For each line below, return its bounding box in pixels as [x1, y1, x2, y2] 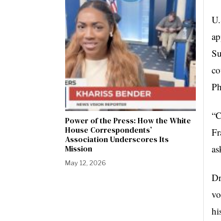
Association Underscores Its [65, 134, 169, 145]
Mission [65, 143, 92, 154]
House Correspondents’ [65, 124, 152, 135]
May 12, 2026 [65, 159, 106, 167]
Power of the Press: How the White [65, 115, 191, 126]
